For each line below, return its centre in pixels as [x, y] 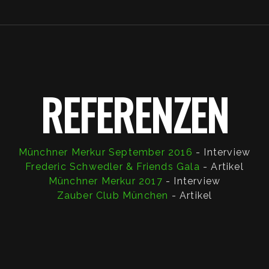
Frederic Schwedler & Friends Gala [113, 167]
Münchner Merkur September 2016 [105, 152]
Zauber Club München [113, 195]
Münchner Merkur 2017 [105, 181]
